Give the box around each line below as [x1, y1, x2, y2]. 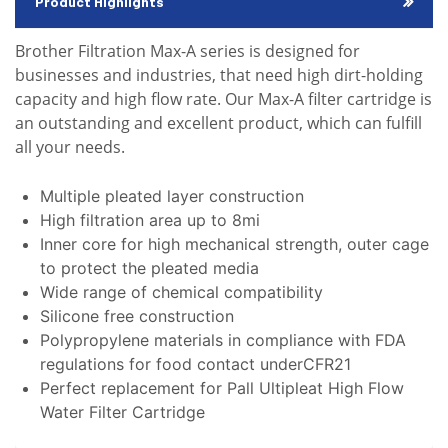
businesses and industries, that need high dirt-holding [15, 64, 423, 87]
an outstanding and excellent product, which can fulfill [15, 112, 422, 135]
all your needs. [15, 136, 125, 159]
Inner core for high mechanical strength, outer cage [40, 234, 429, 255]
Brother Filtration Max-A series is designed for [15, 40, 360, 63]
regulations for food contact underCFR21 [40, 354, 351, 375]
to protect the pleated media [40, 258, 259, 279]
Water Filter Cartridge [40, 402, 205, 423]
